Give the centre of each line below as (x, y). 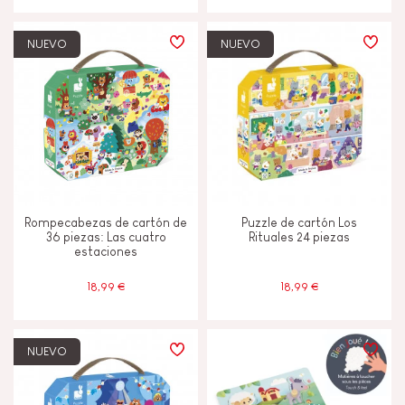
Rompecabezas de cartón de (106, 222)
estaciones (106, 251)
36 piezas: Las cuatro (106, 237)
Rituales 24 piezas (299, 237)
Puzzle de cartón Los (299, 222)
